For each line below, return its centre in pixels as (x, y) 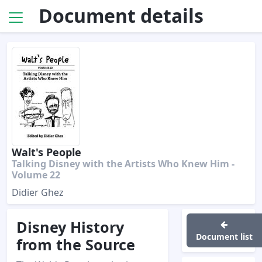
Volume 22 (36, 175)
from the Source (76, 244)
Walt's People (46, 152)
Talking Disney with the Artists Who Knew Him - (123, 164)
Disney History (70, 227)
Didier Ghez (38, 192)
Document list (224, 237)
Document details (121, 15)
